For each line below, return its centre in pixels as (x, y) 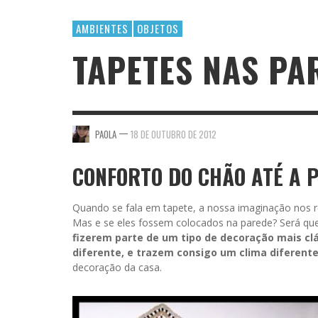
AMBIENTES (102, 28)
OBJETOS (158, 28)
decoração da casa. (117, 268)
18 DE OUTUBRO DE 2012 (174, 134)
